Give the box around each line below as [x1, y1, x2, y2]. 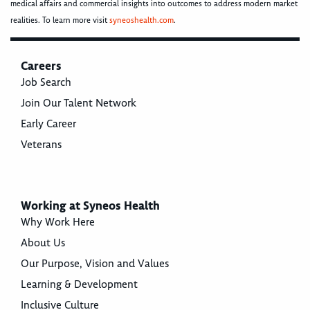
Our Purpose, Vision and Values [21, 257, 169, 271]
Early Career [21, 117, 76, 131]
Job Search [21, 75, 71, 90]
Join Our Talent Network [21, 96, 136, 111]
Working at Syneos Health [21, 198, 160, 214]
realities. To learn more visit [10, 15, 109, 26]
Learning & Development [21, 277, 138, 292]
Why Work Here [21, 215, 95, 230]
